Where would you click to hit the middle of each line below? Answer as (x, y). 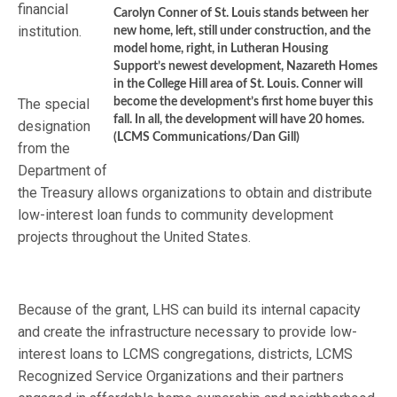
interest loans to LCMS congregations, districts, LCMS (186, 354)
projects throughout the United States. (135, 237)
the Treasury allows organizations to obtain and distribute (195, 193)
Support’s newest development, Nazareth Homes (245, 66)
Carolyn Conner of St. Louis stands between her (241, 13)
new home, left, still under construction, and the (242, 31)
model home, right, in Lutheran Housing (221, 49)
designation (54, 126)
